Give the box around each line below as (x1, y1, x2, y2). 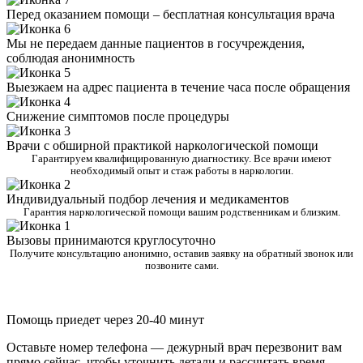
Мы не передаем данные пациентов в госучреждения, (6, 36, 305, 51)
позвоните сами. (144, 260, 219, 272)
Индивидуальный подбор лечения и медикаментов (6, 192, 289, 207)
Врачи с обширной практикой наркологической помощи (6, 139, 318, 153)
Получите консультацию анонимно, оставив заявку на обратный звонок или (10, 248, 353, 260)
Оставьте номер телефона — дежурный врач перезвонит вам (6, 340, 342, 355)
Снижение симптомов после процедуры (6, 109, 229, 124)
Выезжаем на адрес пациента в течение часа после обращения (6, 80, 350, 95)
